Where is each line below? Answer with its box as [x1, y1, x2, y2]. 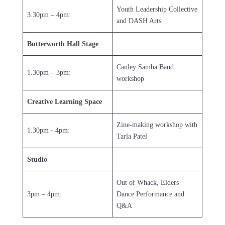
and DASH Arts [117, 17, 161, 25]
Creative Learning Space [27, 98, 102, 106]
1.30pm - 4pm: [27, 127, 70, 135]
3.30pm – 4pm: [27, 11, 71, 19]
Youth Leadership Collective [117, 6, 197, 14]
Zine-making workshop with [117, 121, 197, 129]
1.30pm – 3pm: [27, 69, 71, 77]
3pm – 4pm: [27, 190, 62, 198]
